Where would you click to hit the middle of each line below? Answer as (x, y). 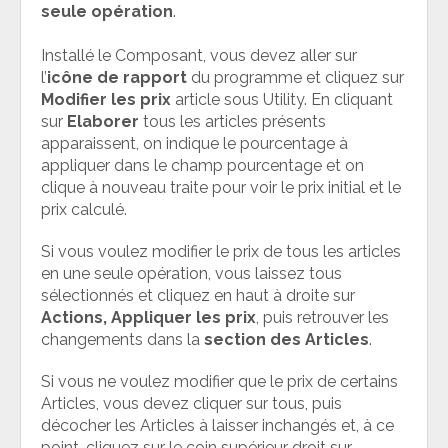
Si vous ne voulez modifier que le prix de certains (219, 381)
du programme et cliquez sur (295, 77)
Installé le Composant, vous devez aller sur (199, 55)
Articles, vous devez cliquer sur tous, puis (191, 403)
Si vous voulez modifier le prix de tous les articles (221, 251)
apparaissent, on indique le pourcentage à (194, 143)
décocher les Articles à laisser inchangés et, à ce (217, 425)
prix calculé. (84, 209)
